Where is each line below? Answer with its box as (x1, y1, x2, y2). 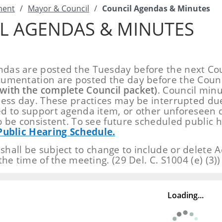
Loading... (167, 190, 204, 201)
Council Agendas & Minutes (102, 3, 210, 14)
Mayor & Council (28, 3, 89, 14)
